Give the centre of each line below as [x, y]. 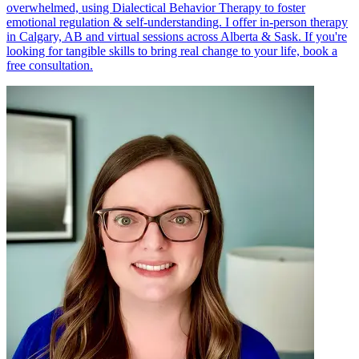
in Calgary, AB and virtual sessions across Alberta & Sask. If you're [177, 37]
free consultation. [50, 66]
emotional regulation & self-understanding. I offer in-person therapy [177, 22]
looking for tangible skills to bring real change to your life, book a [172, 51]
